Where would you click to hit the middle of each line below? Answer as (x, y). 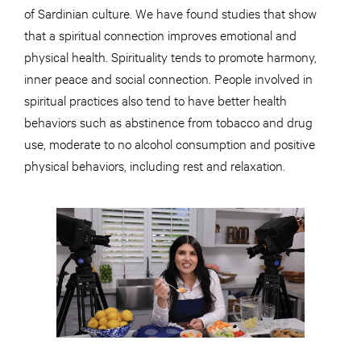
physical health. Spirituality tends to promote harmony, (170, 56)
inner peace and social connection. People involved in (168, 77)
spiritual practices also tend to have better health (156, 99)
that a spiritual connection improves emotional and (160, 34)
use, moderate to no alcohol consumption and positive (170, 143)
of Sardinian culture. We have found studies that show (170, 12)
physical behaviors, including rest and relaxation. (156, 164)
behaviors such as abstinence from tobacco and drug (168, 121)
